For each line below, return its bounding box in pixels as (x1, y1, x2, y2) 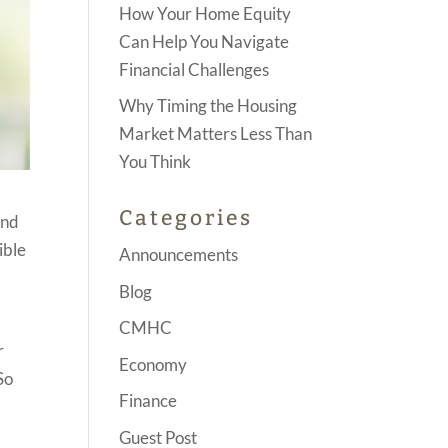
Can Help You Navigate (119, 30, 290, 52)
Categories (119, 205, 254, 231)
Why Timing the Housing (119, 95, 298, 116)
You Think (119, 151, 192, 172)
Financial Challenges (119, 58, 270, 80)
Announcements (119, 244, 239, 265)
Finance (119, 390, 178, 411)
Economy (119, 353, 188, 375)
